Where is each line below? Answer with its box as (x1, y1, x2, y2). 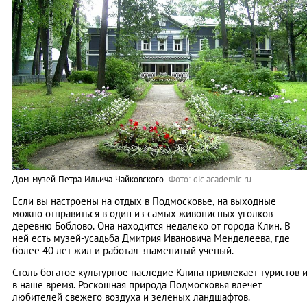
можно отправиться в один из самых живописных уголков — (12, 207, 288, 221)
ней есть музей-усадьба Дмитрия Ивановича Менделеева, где (12, 232, 290, 245)
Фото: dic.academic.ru (169, 173, 251, 186)
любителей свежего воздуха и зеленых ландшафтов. (12, 291, 250, 304)
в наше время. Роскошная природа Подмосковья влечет (12, 278, 262, 292)
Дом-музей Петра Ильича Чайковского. (12, 173, 166, 186)
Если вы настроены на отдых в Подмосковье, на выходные (12, 195, 276, 208)
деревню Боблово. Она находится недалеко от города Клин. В (12, 219, 291, 233)
